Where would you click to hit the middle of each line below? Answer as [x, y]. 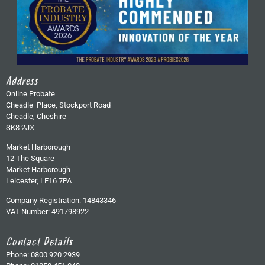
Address [22, 82]
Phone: [18, 254]
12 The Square [30, 158]
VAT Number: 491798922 [47, 212]
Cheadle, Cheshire [36, 116]
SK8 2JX [20, 127]
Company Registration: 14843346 [61, 201]
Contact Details [39, 243]
